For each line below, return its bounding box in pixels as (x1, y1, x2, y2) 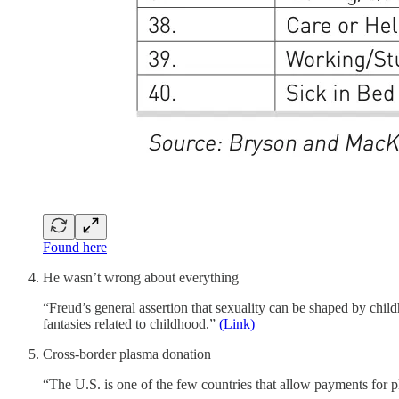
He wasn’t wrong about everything (43, 269, 239, 285)
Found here (43, 239, 107, 255)
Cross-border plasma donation (43, 346, 211, 362)
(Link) (219, 315, 255, 331)
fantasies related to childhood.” (43, 315, 219, 331)
